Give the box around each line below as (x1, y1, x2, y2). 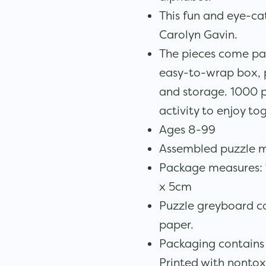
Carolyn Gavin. (159, 27, 240, 42)
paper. (159, 217, 197, 232)
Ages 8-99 (159, 122, 218, 137)
